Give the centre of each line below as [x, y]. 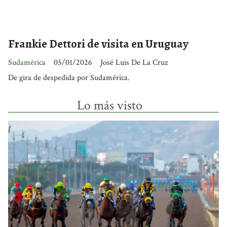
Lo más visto [109, 105]
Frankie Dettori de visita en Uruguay [98, 44]
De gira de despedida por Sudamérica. [69, 78]
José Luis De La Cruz [134, 62]
